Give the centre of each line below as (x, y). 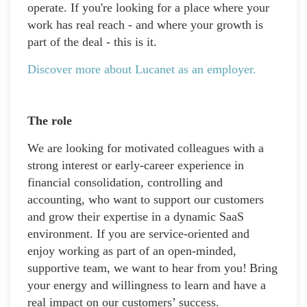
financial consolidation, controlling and (125, 182)
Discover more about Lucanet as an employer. (142, 69)
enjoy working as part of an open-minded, (132, 250)
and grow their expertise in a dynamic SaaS (136, 216)
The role (50, 120)
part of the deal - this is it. (92, 41)
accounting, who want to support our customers (146, 199)
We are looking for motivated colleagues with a (146, 148)
